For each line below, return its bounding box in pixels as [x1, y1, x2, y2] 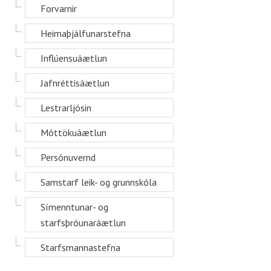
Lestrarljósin [41, 102, 91, 114]
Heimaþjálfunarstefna [41, 27, 131, 39]
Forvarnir [41, 2, 77, 15]
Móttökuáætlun [41, 126, 106, 139]
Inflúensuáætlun [41, 52, 107, 64]
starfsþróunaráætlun [41, 217, 126, 229]
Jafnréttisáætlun [41, 77, 109, 89]
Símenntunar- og [41, 201, 108, 213]
